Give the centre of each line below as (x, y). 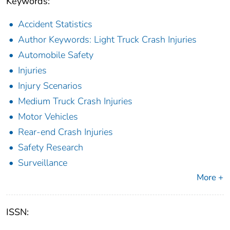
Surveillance (43, 163)
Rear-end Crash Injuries (65, 132)
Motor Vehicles (48, 117)
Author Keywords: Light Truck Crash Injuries (107, 40)
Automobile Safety (56, 55)
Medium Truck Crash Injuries (75, 101)
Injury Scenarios (50, 86)
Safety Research (51, 148)
